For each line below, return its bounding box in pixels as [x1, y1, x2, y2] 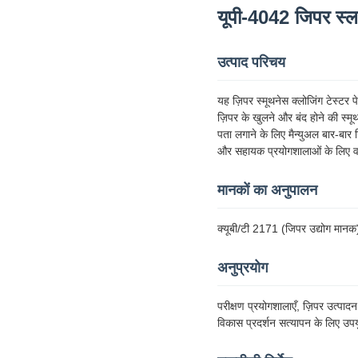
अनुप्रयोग [217, 259, 268, 276]
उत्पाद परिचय [217, 54, 285, 70]
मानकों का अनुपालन [217, 181, 317, 198]
